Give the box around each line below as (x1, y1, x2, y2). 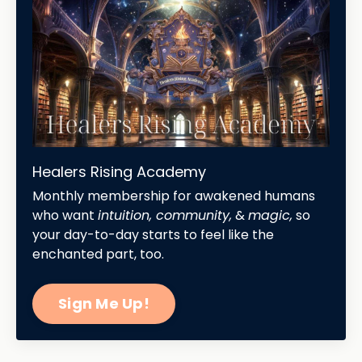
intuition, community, (98, 205, 232, 225)
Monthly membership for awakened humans (32, 186, 315, 205)
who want (32, 205, 98, 225)
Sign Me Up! (58, 293, 149, 314)
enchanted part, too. (32, 244, 164, 263)
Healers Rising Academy (32, 161, 206, 182)
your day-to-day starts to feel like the (32, 225, 274, 244)
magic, (248, 205, 293, 225)
